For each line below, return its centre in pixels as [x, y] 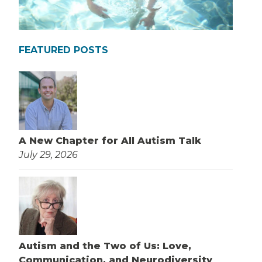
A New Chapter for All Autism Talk [110, 140]
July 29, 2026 [48, 154]
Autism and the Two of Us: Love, [105, 246]
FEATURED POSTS [63, 50]
